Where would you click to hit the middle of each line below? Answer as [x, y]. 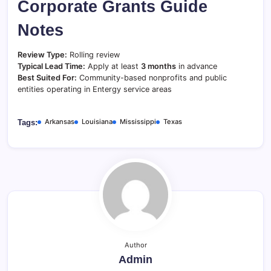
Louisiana [97, 122]
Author [135, 245]
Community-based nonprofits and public [152, 78]
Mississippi [138, 122]
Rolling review [93, 55]
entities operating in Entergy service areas [95, 89]
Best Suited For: [47, 78]
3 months [158, 66]
